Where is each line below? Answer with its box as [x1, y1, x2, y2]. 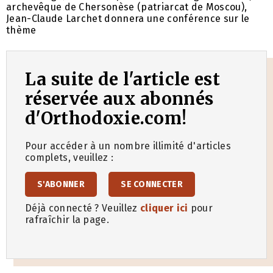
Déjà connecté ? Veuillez [25, 202, 140, 214]
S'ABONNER [37, 179, 85, 190]
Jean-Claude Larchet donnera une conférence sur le [6, 12, 250, 24]
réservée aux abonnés [25, 87, 214, 110]
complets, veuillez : [25, 151, 114, 163]
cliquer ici [140, 202, 188, 214]
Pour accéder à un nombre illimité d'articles [25, 140, 232, 152]
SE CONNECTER [121, 179, 183, 190]
